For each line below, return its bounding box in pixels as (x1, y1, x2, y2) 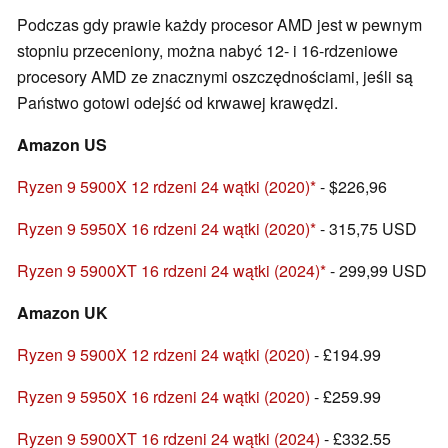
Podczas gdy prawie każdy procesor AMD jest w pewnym (17, 13, 422, 37)
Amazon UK (17, 301, 108, 325)
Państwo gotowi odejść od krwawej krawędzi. (17, 91, 338, 115)
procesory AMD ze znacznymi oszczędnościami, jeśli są (17, 65, 413, 89)
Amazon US (17, 133, 107, 157)
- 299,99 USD (326, 259, 427, 283)
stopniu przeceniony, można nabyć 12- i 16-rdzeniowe (17, 39, 398, 63)
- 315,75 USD (316, 217, 417, 241)
